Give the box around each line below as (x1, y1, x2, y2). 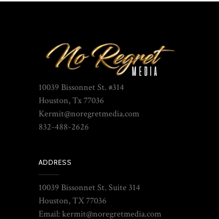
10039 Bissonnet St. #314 (39, 82, 124, 93)
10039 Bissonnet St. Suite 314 (39, 182, 140, 194)
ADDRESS (39, 158, 72, 167)
